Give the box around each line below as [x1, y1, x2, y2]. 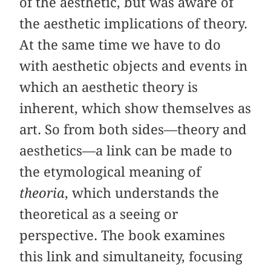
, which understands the [65, 184, 220, 201]
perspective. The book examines [19, 227, 226, 243]
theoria [19, 184, 65, 201]
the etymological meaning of [19, 163, 201, 180]
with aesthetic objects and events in [19, 57, 248, 74]
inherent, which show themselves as [19, 100, 252, 116]
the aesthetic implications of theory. [19, 15, 248, 31]
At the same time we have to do [19, 36, 221, 53]
